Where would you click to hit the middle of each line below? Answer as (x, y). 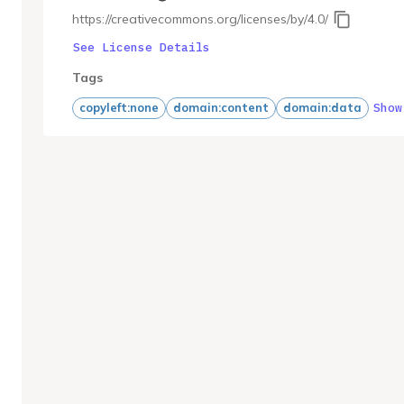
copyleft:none (119, 107)
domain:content (221, 107)
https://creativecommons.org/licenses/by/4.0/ (200, 19)
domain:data (322, 107)
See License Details (142, 47)
